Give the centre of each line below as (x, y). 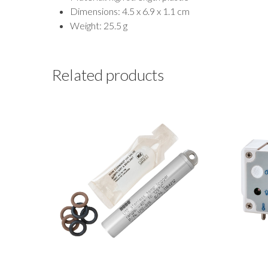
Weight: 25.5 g (99, 25)
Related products (108, 74)
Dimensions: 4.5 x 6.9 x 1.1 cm (130, 11)
